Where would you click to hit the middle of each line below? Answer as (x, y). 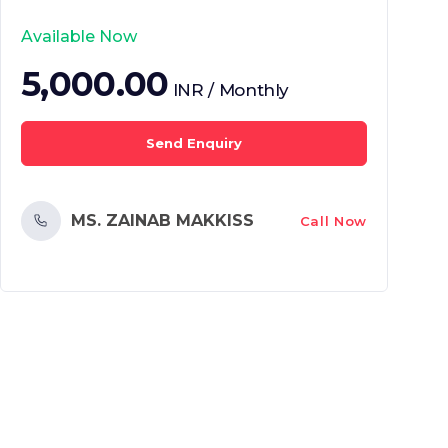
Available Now (79, 36)
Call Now (333, 220)
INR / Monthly (231, 90)
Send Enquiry (194, 143)
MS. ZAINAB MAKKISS (162, 220)
